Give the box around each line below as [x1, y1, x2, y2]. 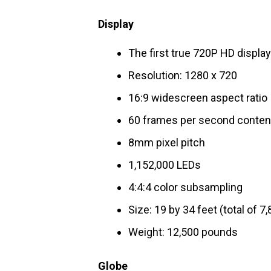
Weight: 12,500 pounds [128, 226, 238, 238]
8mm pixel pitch [128, 136, 205, 149]
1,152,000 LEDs [128, 158, 201, 171]
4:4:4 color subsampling [128, 181, 243, 194]
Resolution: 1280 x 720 [128, 69, 237, 82]
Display [98, 18, 134, 30]
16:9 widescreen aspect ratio [128, 91, 267, 104]
